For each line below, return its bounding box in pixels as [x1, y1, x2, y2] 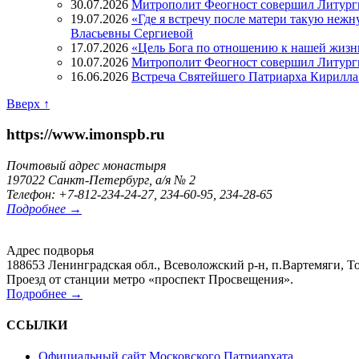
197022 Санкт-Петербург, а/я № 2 [6, 172, 196, 187]
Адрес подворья [6, 243, 94, 257]
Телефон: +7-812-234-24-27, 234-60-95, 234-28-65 [6, 187, 272, 201]
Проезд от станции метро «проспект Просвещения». [6, 272, 293, 286]
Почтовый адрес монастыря [6, 158, 166, 172]
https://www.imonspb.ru [6, 126, 165, 143]
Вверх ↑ [6, 96, 50, 111]
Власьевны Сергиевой [71, 26, 193, 40]
